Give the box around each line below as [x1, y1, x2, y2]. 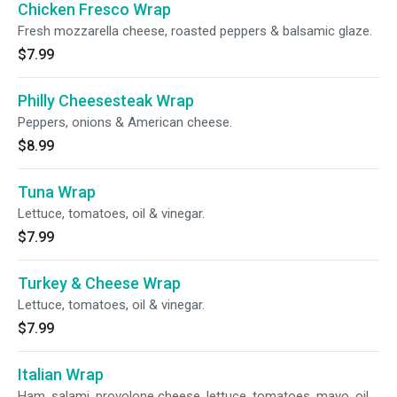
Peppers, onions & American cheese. [18, 114, 232, 130]
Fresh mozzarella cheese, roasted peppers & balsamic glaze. [18, 23, 372, 39]
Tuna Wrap [18, 183, 96, 201]
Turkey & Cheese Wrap [18, 274, 181, 292]
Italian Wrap [18, 365, 104, 384]
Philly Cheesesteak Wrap [18, 91, 194, 110]
